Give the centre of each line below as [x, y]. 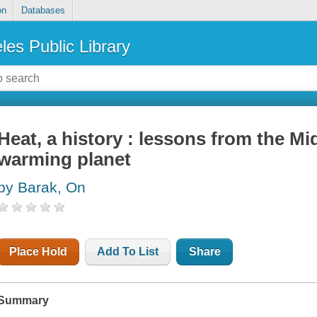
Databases [43, 11]
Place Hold [39, 252]
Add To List [128, 252]
